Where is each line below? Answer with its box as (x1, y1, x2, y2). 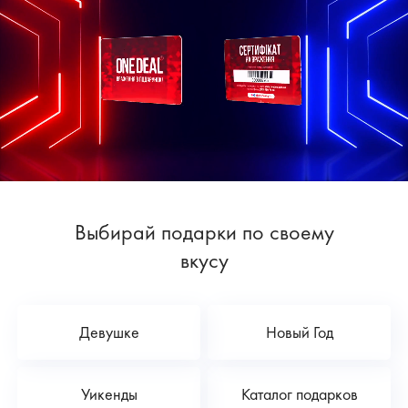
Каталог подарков (240, 383, 358, 405)
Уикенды (80, 383, 138, 405)
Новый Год (265, 321, 333, 343)
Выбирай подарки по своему (74, 217, 334, 246)
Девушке (78, 321, 139, 343)
